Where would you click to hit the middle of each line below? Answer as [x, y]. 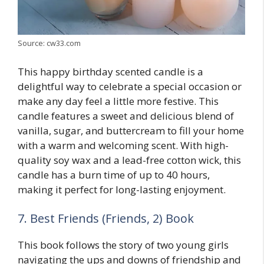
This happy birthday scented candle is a [110, 71]
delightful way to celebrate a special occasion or [130, 86]
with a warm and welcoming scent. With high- [123, 145]
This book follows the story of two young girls [123, 245]
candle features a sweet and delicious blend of [126, 115]
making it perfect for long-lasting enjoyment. [122, 189]
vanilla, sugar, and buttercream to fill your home [131, 130]
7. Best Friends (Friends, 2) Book [106, 219]
